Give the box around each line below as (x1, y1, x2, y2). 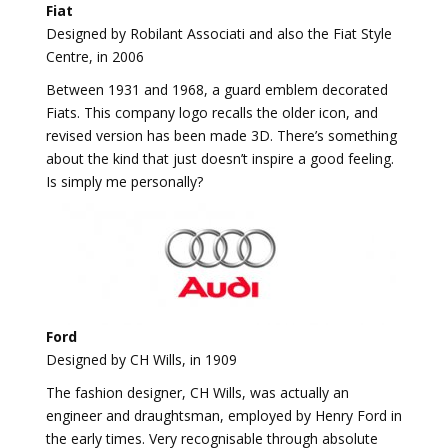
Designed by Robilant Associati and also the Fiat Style (46, 24, 392, 43)
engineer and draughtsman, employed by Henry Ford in (46, 406, 402, 425)
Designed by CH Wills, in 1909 (46, 350, 237, 369)
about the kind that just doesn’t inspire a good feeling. (46, 149, 394, 168)
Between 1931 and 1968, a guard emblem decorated (46, 80, 388, 99)
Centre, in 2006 (46, 47, 144, 66)
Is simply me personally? (46, 172, 203, 191)
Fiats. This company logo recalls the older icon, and (46, 103, 378, 122)
